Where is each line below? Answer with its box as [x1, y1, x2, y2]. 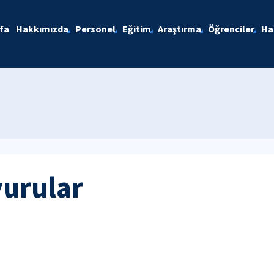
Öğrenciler [207, 23, 254, 35]
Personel [75, 23, 116, 35]
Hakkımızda [15, 23, 68, 35]
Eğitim [122, 23, 151, 35]
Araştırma [157, 23, 201, 35]
